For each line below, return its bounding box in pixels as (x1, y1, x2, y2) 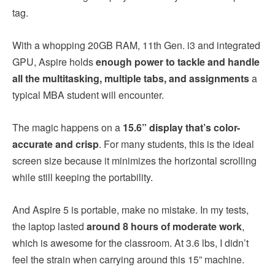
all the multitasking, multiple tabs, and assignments (12, 71, 249, 85)
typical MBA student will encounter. (12, 87, 166, 102)
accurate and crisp (12, 136, 99, 151)
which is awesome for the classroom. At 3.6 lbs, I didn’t (12, 235, 249, 250)
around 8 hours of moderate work (87, 219, 242, 233)
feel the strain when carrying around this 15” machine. (12, 252, 244, 266)
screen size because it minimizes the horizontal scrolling (12, 153, 257, 168)
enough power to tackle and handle (96, 54, 260, 69)
